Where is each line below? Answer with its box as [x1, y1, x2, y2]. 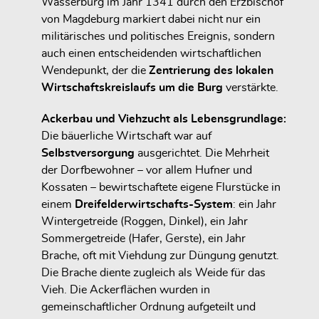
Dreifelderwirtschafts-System [75, 199, 233, 211]
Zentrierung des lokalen [149, 64, 273, 76]
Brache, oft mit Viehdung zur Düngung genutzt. [41, 250, 279, 262]
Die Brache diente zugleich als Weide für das [41, 267, 266, 279]
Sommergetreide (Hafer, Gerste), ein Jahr [41, 233, 246, 245]
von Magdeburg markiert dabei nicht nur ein [41, 13, 261, 25]
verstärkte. [223, 81, 278, 93]
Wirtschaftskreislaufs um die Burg [41, 81, 223, 93]
